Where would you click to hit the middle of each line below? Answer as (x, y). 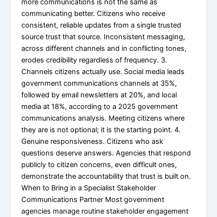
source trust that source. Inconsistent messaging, (103, 37)
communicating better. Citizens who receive (93, 13)
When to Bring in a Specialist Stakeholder (89, 188)
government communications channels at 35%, (99, 83)
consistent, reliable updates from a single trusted (101, 25)
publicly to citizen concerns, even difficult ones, (99, 164)
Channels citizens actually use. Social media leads (103, 71)
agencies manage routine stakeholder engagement (105, 211)
